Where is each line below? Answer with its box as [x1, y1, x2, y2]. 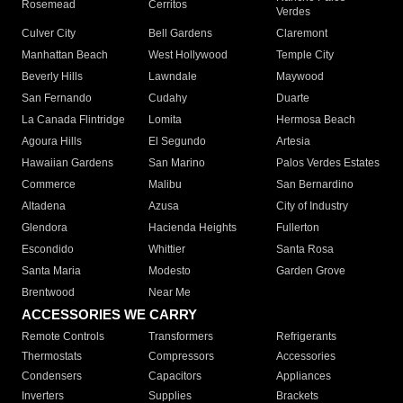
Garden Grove [275, 264, 345, 278]
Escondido [22, 243, 74, 256]
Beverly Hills [22, 70, 83, 84]
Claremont [275, 27, 327, 40]
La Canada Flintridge [22, 113, 125, 127]
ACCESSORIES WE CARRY [22, 307, 197, 323]
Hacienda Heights [148, 221, 237, 235]
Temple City [275, 49, 334, 62]
